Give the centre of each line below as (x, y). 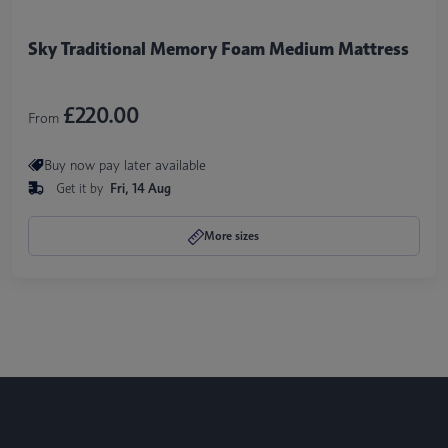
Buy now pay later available (124, 165)
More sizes (232, 235)
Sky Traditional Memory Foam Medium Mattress (218, 48)
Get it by (81, 187)
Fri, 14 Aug (140, 187)
